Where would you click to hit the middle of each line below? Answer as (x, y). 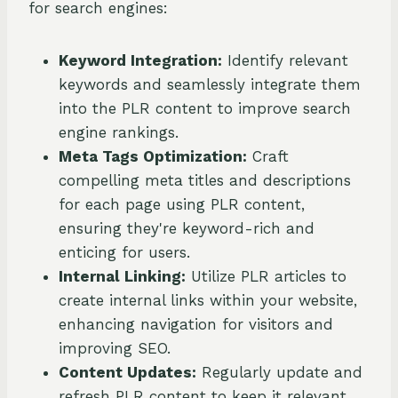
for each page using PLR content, (182, 205)
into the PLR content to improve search (205, 109)
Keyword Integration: (140, 61)
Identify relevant (285, 61)
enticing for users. (124, 253)
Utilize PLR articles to (266, 277)
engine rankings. (119, 133)
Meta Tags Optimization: (153, 157)
